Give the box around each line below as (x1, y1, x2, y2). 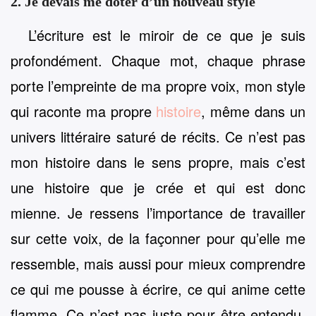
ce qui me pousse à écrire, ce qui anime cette (11, 278, 305, 299)
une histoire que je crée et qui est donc (11, 176, 305, 197)
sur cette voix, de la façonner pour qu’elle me (11, 227, 305, 248)
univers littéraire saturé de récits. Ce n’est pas (11, 126, 305, 147)
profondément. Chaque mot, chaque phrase (11, 49, 305, 71)
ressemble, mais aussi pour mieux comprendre (11, 253, 305, 274)
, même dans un (201, 100, 306, 121)
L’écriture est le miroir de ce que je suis (28, 24, 305, 45)
